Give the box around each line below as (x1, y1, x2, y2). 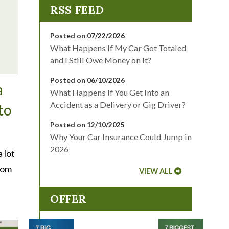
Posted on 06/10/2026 (50, 76, 125, 84)
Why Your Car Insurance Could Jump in (50, 132, 192, 142)
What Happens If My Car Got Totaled (50, 43, 186, 53)
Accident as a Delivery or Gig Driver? (50, 100, 186, 109)
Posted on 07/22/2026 (50, 31, 125, 40)
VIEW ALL (139, 167, 173, 175)
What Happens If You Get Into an (50, 87, 169, 97)
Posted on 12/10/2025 (50, 120, 125, 129)
